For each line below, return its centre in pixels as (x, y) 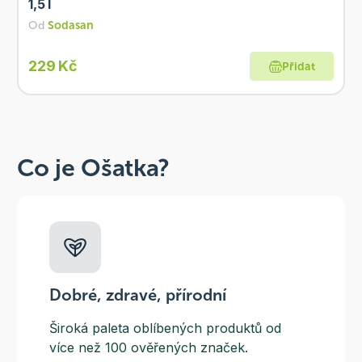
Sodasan (70, 26)
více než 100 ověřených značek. (148, 348)
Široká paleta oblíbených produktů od (165, 328)
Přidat (298, 66)
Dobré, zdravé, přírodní (137, 295)
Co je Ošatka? (93, 168)
